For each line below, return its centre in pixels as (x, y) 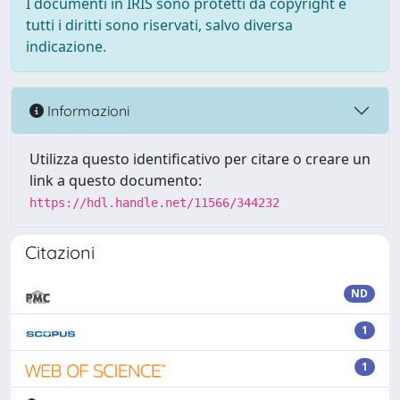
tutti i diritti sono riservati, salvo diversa (159, 25)
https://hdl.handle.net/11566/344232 (154, 203)
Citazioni (60, 252)
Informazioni (87, 110)
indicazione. (66, 46)
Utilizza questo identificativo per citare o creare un (200, 159)
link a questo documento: (116, 180)
